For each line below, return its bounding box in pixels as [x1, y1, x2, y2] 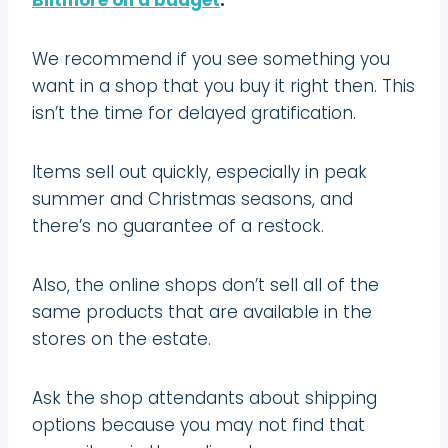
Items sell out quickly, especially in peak [32, 159, 367, 184]
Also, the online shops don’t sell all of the [32, 272, 379, 297]
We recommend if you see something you [32, 46, 390, 71]
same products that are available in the [32, 299, 372, 324]
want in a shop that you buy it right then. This [32, 73, 415, 98]
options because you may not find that [32, 412, 365, 437]
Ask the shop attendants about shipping [32, 385, 377, 410]
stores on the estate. [32, 326, 211, 351]
